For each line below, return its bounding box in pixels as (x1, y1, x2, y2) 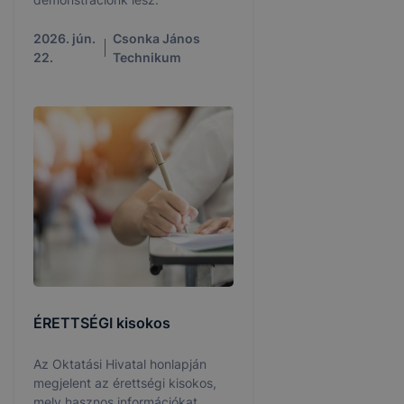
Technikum (113, 50, 182, 65)
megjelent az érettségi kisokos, (33, 375, 216, 390)
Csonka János (113, 31, 201, 46)
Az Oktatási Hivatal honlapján (33, 356, 207, 372)
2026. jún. (33, 31, 96, 46)
